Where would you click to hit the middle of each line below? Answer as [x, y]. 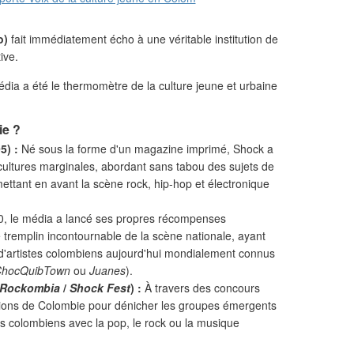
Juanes [107, 270]
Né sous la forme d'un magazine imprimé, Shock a [146, 149]
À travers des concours [201, 288]
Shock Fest [100, 288]
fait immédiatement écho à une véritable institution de [143, 39]
